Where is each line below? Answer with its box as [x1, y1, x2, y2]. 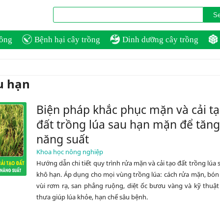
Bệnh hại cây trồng [34, 35, 100, 44]
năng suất [36, 131, 89, 147]
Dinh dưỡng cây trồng [122, 35, 198, 44]
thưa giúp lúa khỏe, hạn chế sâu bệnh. [36, 192, 148, 201]
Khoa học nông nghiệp [36, 147, 103, 156]
